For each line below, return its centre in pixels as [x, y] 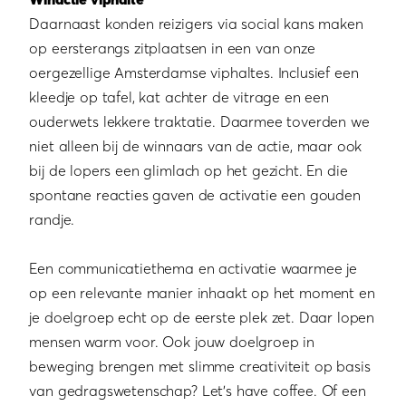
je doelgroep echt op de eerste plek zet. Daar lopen [202, 318]
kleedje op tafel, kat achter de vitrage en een [179, 97]
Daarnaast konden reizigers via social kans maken [196, 24]
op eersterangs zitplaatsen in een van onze [172, 48]
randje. [52, 220]
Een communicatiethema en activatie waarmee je [193, 269]
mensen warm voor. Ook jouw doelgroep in [172, 342]
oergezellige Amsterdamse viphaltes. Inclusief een [194, 73]
